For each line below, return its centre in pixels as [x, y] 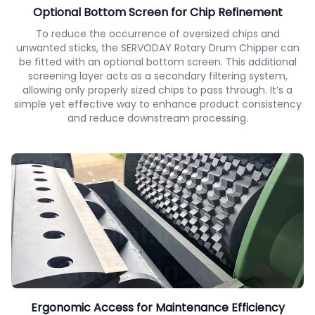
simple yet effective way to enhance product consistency [157, 104]
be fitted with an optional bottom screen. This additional [157, 62]
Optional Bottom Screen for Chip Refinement [157, 13]
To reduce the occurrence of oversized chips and [157, 34]
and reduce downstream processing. [157, 118]
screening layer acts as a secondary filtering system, [157, 76]
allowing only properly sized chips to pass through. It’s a [157, 90]
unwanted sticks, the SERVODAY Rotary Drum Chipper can [157, 48]
